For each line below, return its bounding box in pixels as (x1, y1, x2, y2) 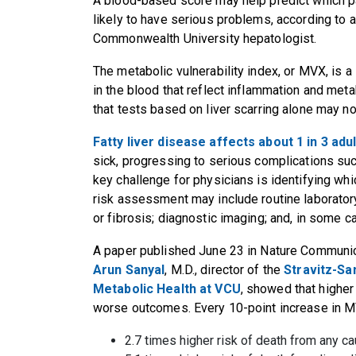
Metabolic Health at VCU (93, 281, 241, 296)
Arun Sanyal (93, 261, 165, 277)
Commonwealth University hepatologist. (93, 30, 320, 46)
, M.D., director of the (164, 261, 284, 277)
